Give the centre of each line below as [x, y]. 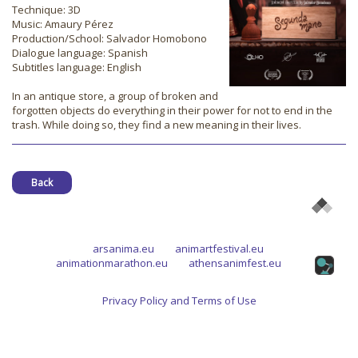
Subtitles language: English [77, 67]
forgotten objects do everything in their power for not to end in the [172, 110]
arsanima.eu [123, 249]
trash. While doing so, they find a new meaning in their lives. [157, 125]
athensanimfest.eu [235, 263]
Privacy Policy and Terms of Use [179, 300]
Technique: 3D [46, 10]
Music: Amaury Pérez [63, 24]
